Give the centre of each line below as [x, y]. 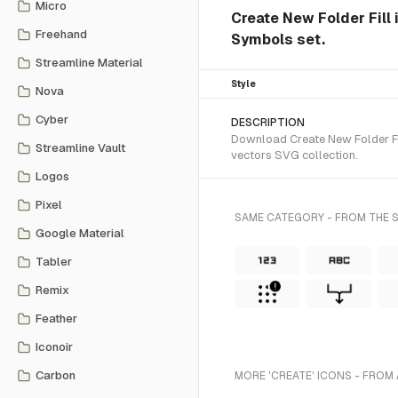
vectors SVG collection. [295, 155]
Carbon [56, 375]
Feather [56, 318]
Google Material [80, 233]
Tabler [54, 262]
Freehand [61, 34]
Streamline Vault [80, 148]
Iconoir [54, 347]
